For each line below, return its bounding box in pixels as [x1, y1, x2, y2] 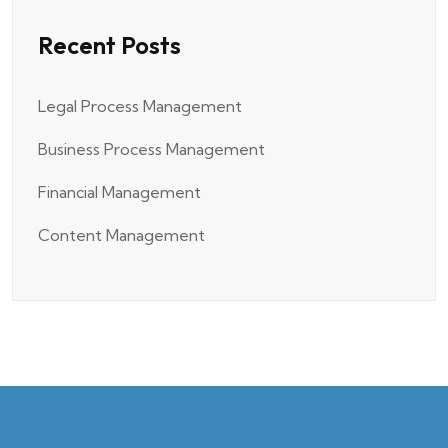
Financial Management [38, 182, 201, 203]
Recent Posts [38, 30, 181, 61]
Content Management [38, 225, 205, 246]
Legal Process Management [38, 96, 242, 117]
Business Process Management [38, 139, 265, 160]
